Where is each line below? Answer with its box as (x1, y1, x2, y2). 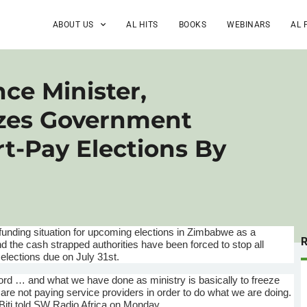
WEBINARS (227, 19, 271, 29)
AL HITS (126, 19, 158, 29)
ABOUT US (52, 19, 94, 29)
